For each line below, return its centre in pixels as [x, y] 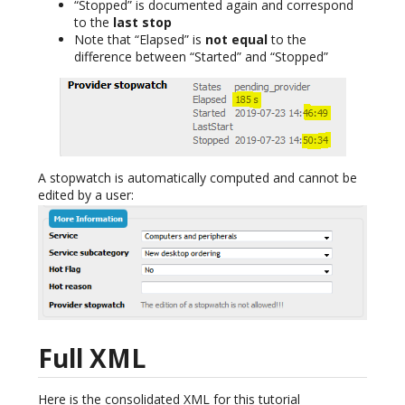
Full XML [92, 358]
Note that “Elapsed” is [140, 39]
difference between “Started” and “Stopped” [201, 56]
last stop [142, 22]
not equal [236, 39]
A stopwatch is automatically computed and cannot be [198, 177]
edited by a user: [86, 194]
